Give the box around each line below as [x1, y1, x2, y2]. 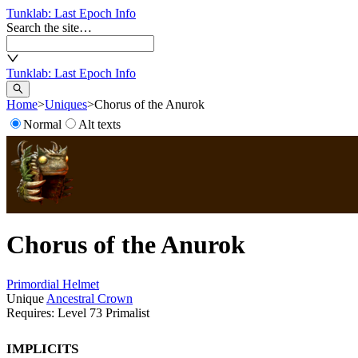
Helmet [62, 276, 99, 291]
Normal [23, 117, 62, 131]
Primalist [105, 305, 149, 320]
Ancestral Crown [46, 291, 133, 305]
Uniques [45, 97, 87, 111]
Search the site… [6, 21, 92, 34]
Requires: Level [6, 305, 89, 320]
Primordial [6, 276, 62, 291]
